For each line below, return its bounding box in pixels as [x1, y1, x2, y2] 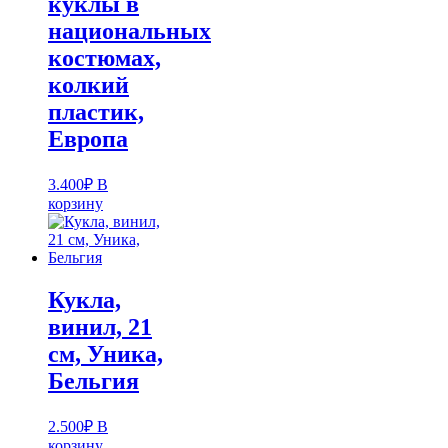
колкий [48, 71, 129, 98]
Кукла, [48, 286, 121, 313]
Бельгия [48, 367, 139, 394]
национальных [48, 17, 211, 44]
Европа [48, 125, 128, 152]
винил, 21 [48, 313, 152, 340]
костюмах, [48, 44, 161, 71]
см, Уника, [48, 340, 163, 367]
